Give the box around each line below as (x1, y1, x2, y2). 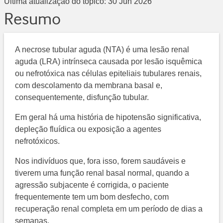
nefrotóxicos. (15, 137, 60, 146)
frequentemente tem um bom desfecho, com (15, 193, 169, 202)
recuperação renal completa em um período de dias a (15, 205, 203, 214)
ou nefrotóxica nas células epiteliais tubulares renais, (15, 69, 202, 78)
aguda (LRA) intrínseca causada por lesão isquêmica (15, 57, 203, 66)
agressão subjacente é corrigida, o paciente (15, 181, 169, 190)
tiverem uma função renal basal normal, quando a (15, 169, 190, 178)
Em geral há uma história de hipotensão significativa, (15, 113, 202, 122)
